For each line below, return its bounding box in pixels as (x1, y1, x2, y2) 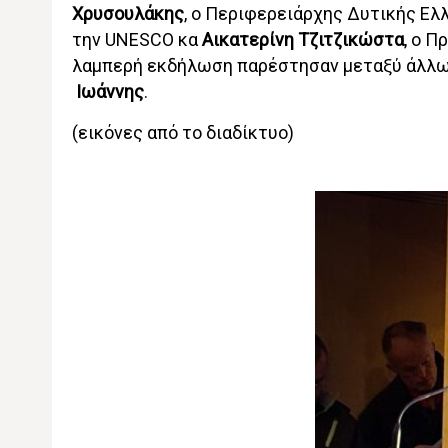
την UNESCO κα (71, 29, 202, 50)
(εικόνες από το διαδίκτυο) (71, 122, 294, 143)
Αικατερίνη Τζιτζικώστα (201, 29, 404, 50)
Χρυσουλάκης (71, 3, 184, 24)
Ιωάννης (75, 81, 144, 102)
